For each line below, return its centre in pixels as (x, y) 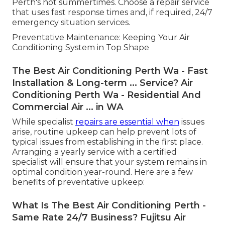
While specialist (44, 122)
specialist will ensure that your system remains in (109, 162)
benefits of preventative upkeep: (78, 182)
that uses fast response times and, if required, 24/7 (112, 13)
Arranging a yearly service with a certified (94, 152)
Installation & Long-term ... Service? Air (102, 83)
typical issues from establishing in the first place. (107, 142)
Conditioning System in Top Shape (81, 48)
